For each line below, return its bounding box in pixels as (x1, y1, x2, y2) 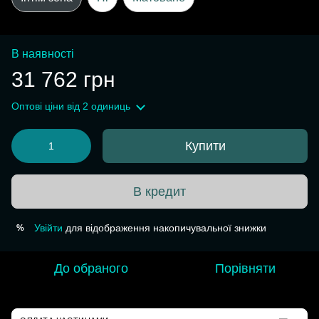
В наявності (11, 48, 74, 60)
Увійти (34, 222, 63, 234)
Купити (184, 139, 226, 153)
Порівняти (214, 261, 276, 276)
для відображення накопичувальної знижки (63, 222, 266, 234)
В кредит (133, 184, 186, 199)
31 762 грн (11, 68, 115, 91)
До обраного (54, 261, 128, 276)
